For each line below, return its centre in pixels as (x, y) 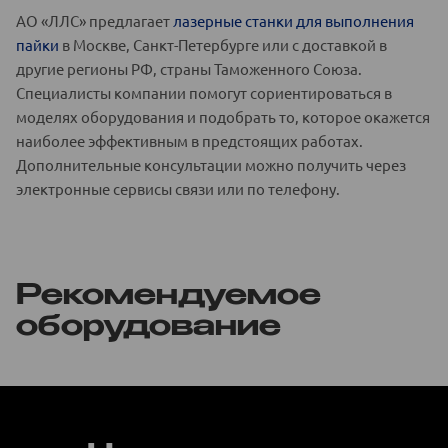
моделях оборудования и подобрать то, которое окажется (223, 116)
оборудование (148, 326)
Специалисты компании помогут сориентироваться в (204, 92)
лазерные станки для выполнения (293, 20)
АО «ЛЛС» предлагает (94, 20)
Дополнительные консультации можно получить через (211, 164)
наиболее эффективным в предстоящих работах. (189, 140)
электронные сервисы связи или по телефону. (178, 188)
